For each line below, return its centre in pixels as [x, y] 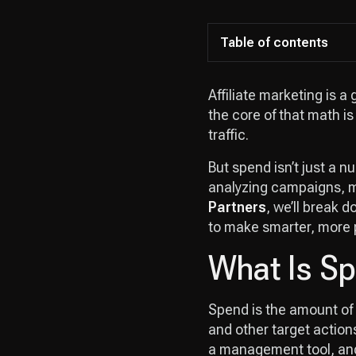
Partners [237, 207]
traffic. [228, 135]
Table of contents [274, 43]
